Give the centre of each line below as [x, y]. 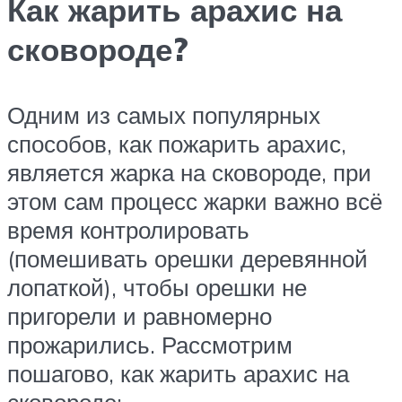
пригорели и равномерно [140, 316]
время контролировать [128, 230]
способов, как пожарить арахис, [177, 144]
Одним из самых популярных [164, 115]
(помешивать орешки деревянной [188, 259]
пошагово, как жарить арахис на [178, 374]
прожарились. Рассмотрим [150, 345]
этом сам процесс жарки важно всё [195, 201]
